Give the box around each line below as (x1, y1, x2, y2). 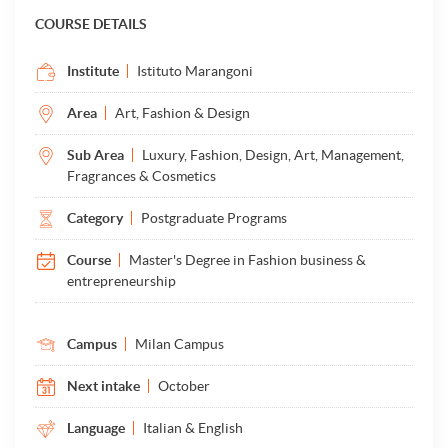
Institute (67, 63, 119, 79)
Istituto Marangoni (137, 63, 253, 79)
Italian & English (143, 420, 243, 436)
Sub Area (67, 147, 124, 163)
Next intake (67, 378, 140, 394)
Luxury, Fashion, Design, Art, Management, (142, 147, 404, 163)
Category (67, 210, 123, 226)
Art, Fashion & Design (115, 105, 250, 121)
